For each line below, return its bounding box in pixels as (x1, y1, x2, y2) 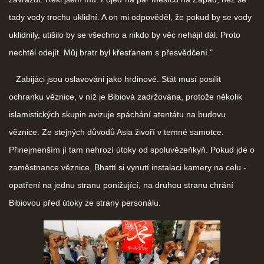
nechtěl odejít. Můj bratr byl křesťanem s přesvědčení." (9, 47, 213, 57)
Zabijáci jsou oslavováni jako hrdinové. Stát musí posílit (9, 74, 221, 84)
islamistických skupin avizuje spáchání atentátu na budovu (9, 109, 226, 119)
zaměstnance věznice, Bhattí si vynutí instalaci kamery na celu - (9, 162, 246, 172)
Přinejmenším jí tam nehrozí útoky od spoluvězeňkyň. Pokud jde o (9, 144, 255, 154)
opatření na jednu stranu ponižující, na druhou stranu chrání (9, 180, 233, 190)
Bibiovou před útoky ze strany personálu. (9, 197, 161, 207)
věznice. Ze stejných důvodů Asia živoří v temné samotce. (9, 127, 224, 137)
